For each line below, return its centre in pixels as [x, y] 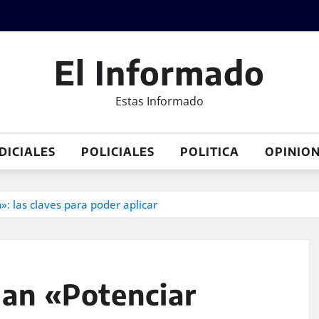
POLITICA [210, 152]
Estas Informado [159, 101]
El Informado [159, 72]
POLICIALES [118, 152]
